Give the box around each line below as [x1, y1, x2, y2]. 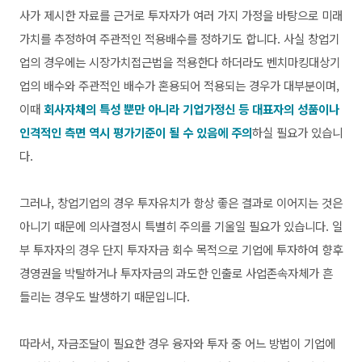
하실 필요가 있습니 [252, 123, 343, 141]
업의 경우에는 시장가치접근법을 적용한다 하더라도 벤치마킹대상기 [19, 53, 340, 70]
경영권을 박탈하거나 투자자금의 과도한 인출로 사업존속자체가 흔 [19, 263, 333, 281]
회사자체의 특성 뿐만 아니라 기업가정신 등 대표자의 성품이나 [44, 99, 339, 117]
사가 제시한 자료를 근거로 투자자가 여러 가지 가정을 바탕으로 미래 [19, 6, 343, 23]
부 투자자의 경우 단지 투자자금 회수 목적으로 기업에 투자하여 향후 [19, 240, 343, 258]
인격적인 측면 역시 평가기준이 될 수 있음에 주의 [19, 123, 252, 141]
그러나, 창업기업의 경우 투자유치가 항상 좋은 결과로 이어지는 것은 [19, 193, 343, 211]
